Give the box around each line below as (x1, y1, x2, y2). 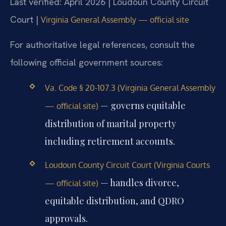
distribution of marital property (44, 117, 176, 130)
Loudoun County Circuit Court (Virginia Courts (44, 159, 210, 170)
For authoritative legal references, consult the (10, 39, 195, 51)
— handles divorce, (98, 176, 179, 189)
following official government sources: (10, 56, 163, 69)
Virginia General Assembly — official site (41, 14, 189, 25)
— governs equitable (98, 99, 186, 111)
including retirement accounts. (44, 135, 175, 147)
